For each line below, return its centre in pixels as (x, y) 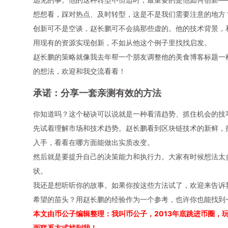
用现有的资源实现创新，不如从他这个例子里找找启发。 (122, 42)
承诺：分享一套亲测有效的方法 (97, 92)
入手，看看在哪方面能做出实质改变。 (93, 142)
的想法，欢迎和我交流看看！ (79, 71)
